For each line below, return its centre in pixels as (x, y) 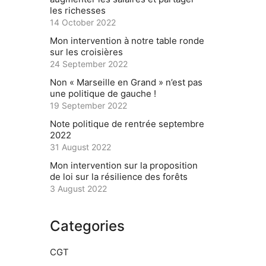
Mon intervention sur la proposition (123, 166)
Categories (87, 226)
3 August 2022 (78, 189)
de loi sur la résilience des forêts (118, 177)
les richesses (77, 11)
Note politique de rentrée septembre (127, 124)
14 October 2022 (83, 23)
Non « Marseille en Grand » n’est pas (126, 83)
